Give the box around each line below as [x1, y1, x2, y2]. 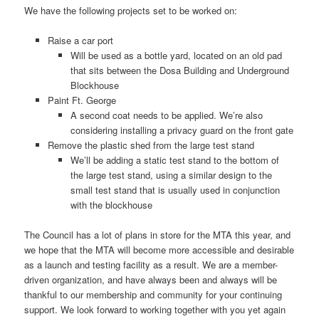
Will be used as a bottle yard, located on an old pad [70, 48, 283, 62]
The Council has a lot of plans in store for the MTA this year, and [24, 228, 291, 242]
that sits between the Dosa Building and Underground [70, 63, 290, 77]
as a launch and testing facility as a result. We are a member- [24, 258, 278, 272]
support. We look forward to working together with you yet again [24, 303, 286, 317]
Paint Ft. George [47, 93, 116, 107]
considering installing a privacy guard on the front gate [70, 122, 294, 137]
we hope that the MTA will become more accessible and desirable [24, 243, 295, 257]
